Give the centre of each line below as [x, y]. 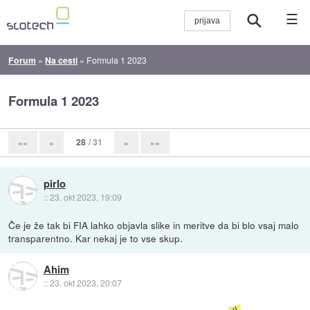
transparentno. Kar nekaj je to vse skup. [96, 238]
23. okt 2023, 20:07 [85, 283]
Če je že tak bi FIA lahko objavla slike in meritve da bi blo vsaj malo [154, 225]
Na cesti [62, 60]
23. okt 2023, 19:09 [85, 197]
